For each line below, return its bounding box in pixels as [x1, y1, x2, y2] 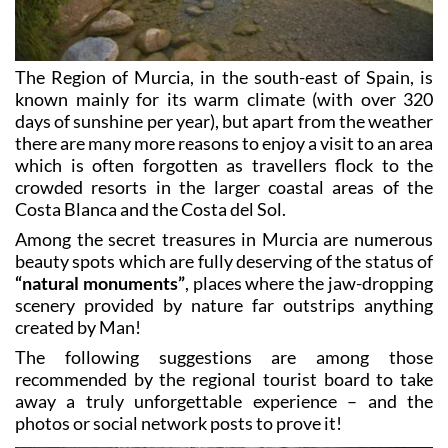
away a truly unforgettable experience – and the [15, 390, 433, 413]
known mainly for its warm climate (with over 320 [15, 88, 433, 111]
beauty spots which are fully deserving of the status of [15, 250, 433, 273]
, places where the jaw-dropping [184, 272, 434, 295]
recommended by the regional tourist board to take [15, 368, 433, 391]
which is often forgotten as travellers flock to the [15, 154, 433, 177]
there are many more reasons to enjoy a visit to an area [15, 132, 433, 155]
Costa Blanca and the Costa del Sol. [15, 198, 286, 221]
